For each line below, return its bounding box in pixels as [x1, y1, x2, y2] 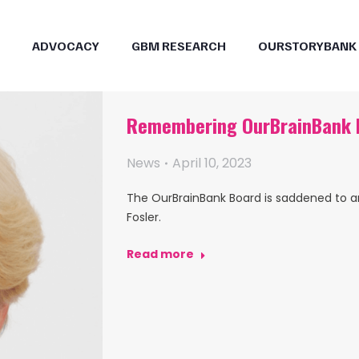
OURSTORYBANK [258, 38, 357, 54]
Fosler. [127, 209, 161, 225]
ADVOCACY [32, 38, 99, 54]
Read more [127, 246, 194, 262]
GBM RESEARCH [131, 38, 226, 54]
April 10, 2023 [172, 154, 252, 172]
